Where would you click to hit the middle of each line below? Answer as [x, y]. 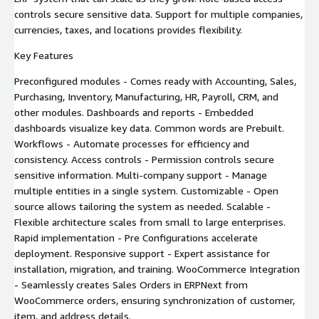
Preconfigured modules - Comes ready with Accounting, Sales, [155, 80]
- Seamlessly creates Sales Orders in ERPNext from [131, 284]
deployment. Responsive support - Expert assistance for [142, 253]
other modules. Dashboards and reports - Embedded [134, 112]
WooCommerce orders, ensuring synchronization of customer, [155, 300]
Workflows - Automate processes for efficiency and [132, 143]
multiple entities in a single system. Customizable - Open [146, 190]
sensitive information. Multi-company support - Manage [141, 174]
